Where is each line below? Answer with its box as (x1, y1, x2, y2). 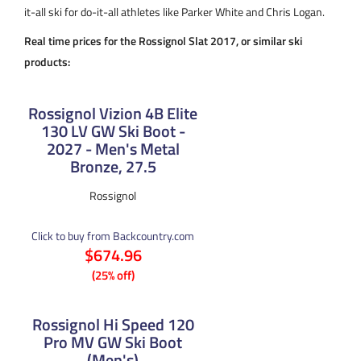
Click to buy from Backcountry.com (31, 226, 194, 244)
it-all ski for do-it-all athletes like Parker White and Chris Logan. (24, 2, 325, 20)
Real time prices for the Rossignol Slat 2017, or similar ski (24, 31, 302, 49)
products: (24, 52, 70, 70)
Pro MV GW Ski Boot (44, 329, 182, 355)
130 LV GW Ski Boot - (40, 118, 185, 143)
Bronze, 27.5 (69, 153, 156, 179)
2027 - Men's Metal (46, 135, 180, 161)
